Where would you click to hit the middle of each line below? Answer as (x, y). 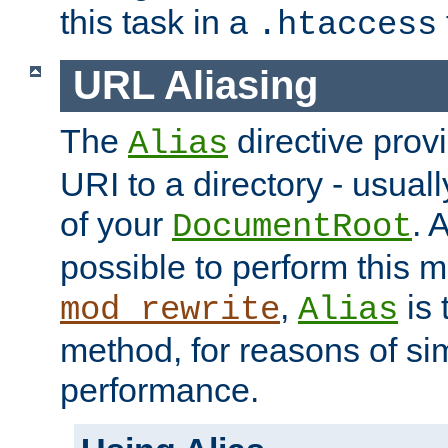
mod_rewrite (170, 310)
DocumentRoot (292, 227)
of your (116, 224)
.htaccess (347, 24)
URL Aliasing (195, 85)
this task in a (158, 21)
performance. (159, 390)
